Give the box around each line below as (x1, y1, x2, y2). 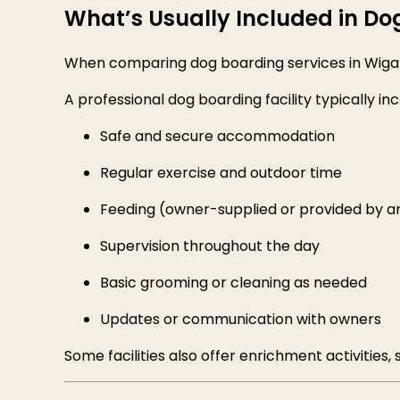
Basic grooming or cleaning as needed (100, 272, 367, 294)
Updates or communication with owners (100, 309, 381, 330)
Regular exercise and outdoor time (100, 162, 342, 184)
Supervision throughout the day (100, 236, 320, 257)
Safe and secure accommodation (100, 126, 335, 147)
